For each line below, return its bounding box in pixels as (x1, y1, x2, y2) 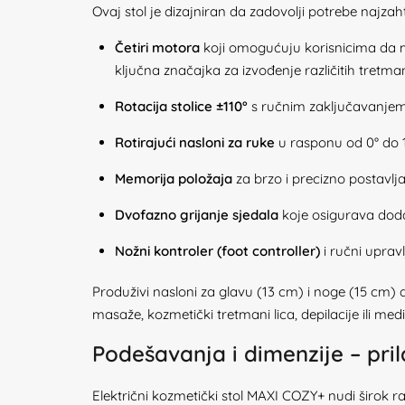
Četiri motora (115, 39, 200, 56)
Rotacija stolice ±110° (115, 98, 248, 115)
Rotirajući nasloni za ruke (115, 134, 275, 151)
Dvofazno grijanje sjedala (115, 206, 278, 223)
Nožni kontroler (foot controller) (115, 242, 320, 259)
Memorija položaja (115, 170, 232, 187)
